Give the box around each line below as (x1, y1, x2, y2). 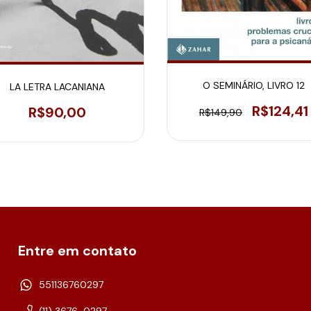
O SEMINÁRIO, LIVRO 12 (203, 78, 305, 92)
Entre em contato (18, 242, 137, 260)
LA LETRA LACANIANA (10, 80, 105, 93)
